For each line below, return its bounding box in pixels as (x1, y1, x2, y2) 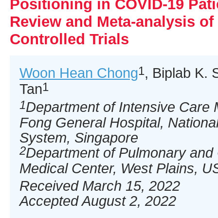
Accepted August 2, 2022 (19, 193, 176, 209)
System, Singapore (19, 129, 138, 145)
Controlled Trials (10, 30, 129, 48)
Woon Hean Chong (19, 65, 138, 81)
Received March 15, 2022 (19, 178, 180, 194)
